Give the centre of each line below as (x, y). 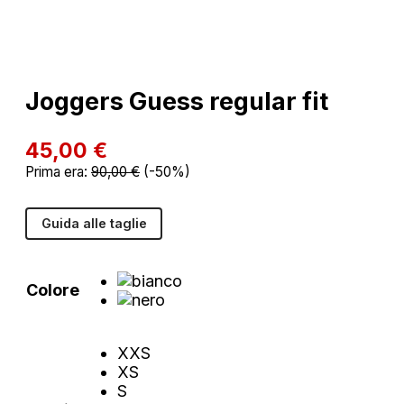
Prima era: (58, 171)
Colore (53, 289)
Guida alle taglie (94, 224)
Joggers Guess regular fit (177, 102)
